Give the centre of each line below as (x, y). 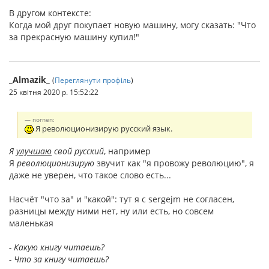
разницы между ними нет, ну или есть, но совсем (111, 211)
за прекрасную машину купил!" (74, 37)
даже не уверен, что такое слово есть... (90, 175)
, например (127, 151)
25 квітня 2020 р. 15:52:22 (54, 92)
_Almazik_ (29, 80)
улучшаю (34, 151)
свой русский (78, 151)
